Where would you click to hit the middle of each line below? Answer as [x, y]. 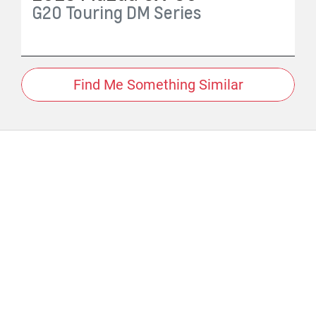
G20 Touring [77, 13]
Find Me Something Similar [158, 85]
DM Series [164, 13]
